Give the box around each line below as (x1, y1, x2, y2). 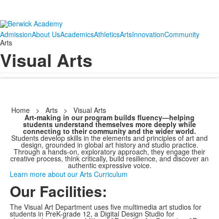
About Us (32, 29, 60, 39)
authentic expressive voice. (67, 160, 152, 170)
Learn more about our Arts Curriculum (10, 169, 128, 179)
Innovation (132, 29, 164, 39)
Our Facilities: (10, 180, 107, 201)
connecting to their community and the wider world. (23, 126, 196, 136)
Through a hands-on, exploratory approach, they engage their (14, 147, 205, 156)
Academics (60, 29, 94, 39)
